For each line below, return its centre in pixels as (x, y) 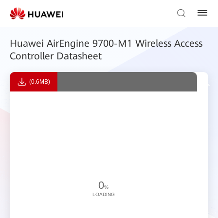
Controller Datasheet (56, 56)
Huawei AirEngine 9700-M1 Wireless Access (106, 43)
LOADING (103, 194)
